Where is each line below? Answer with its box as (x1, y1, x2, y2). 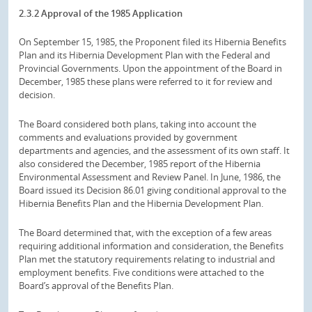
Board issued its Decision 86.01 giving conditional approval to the (19, 184, 286, 196)
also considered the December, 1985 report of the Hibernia (19, 157, 260, 170)
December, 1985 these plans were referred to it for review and (19, 75, 272, 88)
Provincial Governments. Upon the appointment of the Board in (19, 62, 282, 75)
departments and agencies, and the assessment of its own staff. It (19, 144, 290, 157)
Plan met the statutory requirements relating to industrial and (19, 252, 275, 265)
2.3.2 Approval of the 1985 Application (19, 6, 182, 19)
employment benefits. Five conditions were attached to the (19, 265, 264, 279)
